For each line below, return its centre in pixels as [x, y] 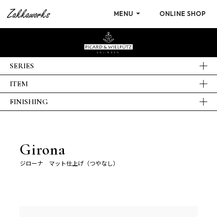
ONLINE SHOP [182, 14]
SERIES [22, 66]
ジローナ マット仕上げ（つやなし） [69, 163]
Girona [43, 149]
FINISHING [29, 102]
